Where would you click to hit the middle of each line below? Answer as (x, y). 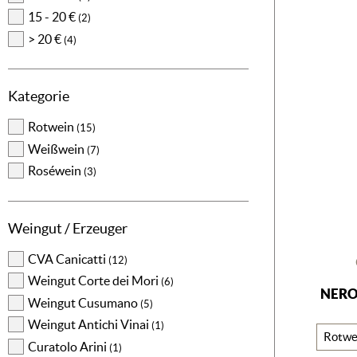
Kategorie (39, 96)
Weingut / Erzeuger (68, 228)
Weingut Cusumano (84, 302)
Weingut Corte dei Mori (94, 281)
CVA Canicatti (68, 259)
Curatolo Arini (69, 346)
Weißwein (57, 149)
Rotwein (52, 127)
